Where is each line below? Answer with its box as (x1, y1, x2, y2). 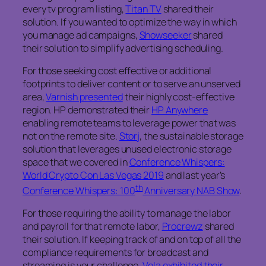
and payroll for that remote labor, (23, 220, 162, 233)
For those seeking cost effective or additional (23, 64, 212, 78)
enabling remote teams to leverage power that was (23, 116, 236, 130)
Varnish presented (46, 90, 123, 104)
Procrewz (161, 220, 203, 233)
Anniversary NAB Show (142, 183, 240, 197)
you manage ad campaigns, (23, 28, 140, 42)
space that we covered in (23, 156, 129, 169)
